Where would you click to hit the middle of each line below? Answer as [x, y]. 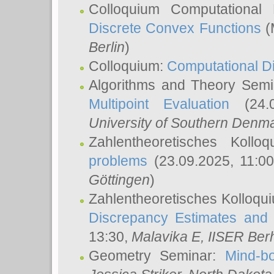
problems [118, 161]
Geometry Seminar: [157, 256]
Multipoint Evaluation [159, 104]
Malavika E [166, 237]
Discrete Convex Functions [175, 28]
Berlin [107, 47]
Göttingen [119, 180]
